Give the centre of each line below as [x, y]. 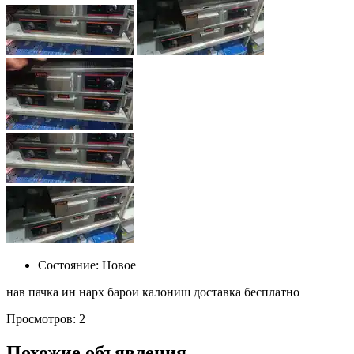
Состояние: [68, 265]
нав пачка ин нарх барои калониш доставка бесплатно [153, 292]
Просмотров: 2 [46, 318]
